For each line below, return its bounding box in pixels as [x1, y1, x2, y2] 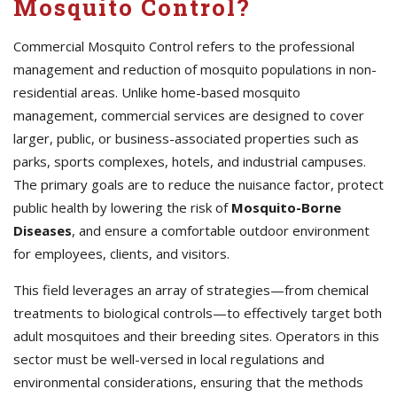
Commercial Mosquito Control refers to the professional [13, 37, 354, 55]
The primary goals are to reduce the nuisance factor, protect [13, 175, 384, 193]
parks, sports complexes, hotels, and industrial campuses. [13, 152, 366, 170]
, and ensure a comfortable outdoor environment [72, 222, 370, 239]
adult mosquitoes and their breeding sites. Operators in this [13, 327, 379, 345]
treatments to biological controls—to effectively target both [13, 304, 382, 322]
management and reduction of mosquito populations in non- [13, 60, 377, 78]
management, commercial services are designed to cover [13, 106, 364, 124]
